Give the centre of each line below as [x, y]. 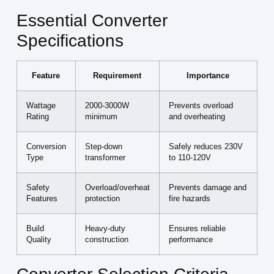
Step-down [103, 147]
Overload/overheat [117, 188]
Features [42, 199]
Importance [208, 76]
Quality [39, 240]
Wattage [41, 106]
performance [191, 240]
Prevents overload [201, 106]
